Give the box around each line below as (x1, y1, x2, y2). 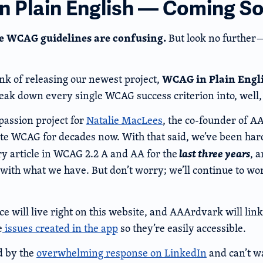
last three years (177, 145, 250, 162)
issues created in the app (2, 220, 118, 235)
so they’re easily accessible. (118, 220, 246, 235)
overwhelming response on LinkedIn (36, 245, 207, 261)
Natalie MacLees (86, 113, 163, 128)
